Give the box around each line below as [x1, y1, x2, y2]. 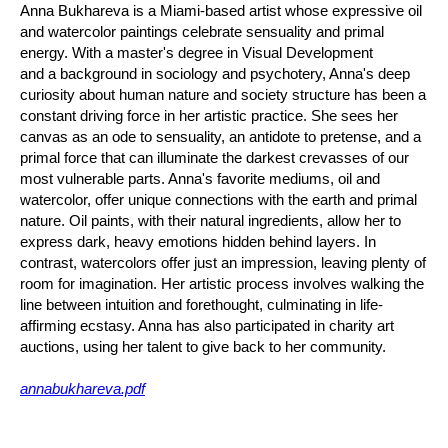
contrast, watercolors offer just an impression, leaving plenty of [20, 254, 426, 271]
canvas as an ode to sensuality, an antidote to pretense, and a [20, 128, 421, 145]
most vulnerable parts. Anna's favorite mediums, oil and [20, 170, 380, 187]
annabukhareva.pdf [20, 380, 145, 397]
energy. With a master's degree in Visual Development [20, 44, 373, 61]
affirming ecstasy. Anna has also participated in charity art [20, 317, 394, 334]
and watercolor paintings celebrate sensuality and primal [20, 23, 384, 40]
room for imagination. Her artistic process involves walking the [20, 275, 424, 292]
